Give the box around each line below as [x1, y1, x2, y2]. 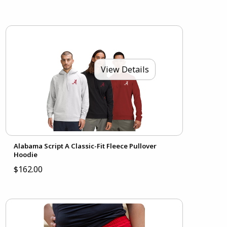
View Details [100, 63, 149, 75]
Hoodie [13, 150, 37, 160]
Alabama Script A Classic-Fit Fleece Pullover [13, 141, 157, 151]
